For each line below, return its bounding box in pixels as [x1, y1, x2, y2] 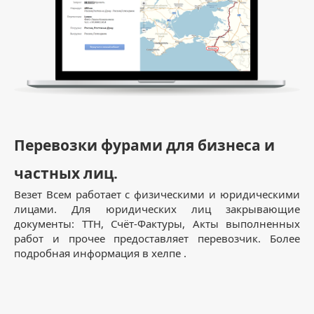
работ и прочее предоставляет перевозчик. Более [14, 231, 300, 246]
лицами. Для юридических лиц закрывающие [14, 202, 300, 217]
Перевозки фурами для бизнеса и [14, 135, 275, 156]
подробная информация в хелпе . [14, 246, 186, 261]
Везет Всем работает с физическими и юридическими [14, 187, 300, 202]
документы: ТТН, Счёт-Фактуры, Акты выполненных [14, 217, 300, 231]
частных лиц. [14, 163, 118, 184]
